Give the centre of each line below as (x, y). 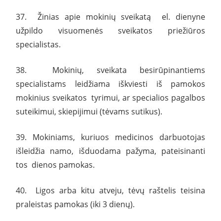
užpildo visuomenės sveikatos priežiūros (110, 30)
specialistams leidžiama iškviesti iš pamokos (110, 84)
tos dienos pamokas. (55, 165)
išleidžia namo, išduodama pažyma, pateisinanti (110, 151)
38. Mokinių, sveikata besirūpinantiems (110, 70)
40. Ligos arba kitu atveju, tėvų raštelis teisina (110, 190)
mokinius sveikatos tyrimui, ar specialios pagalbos (110, 97)
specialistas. (38, 44)
